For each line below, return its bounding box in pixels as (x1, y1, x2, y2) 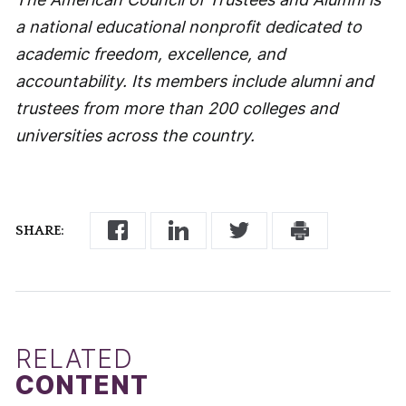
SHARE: (14, 222, 64, 238)
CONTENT (14, 370, 150, 401)
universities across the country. (14, 125, 255, 145)
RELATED (14, 343, 134, 375)
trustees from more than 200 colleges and (14, 98, 338, 118)
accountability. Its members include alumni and (14, 71, 373, 91)
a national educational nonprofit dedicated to (14, 16, 362, 36)
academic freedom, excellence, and (14, 43, 285, 63)
